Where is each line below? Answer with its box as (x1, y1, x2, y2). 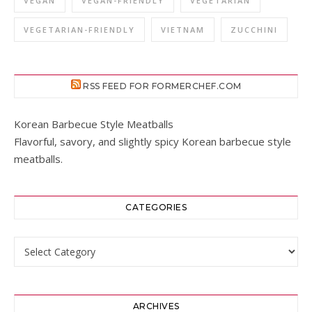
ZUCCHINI (231, 24, 278, 36)
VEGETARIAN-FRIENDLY (24, 24, 135, 36)
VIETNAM (161, 24, 205, 36)
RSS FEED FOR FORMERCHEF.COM (83, 81, 242, 92)
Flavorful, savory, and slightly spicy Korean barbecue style (14, 134, 291, 149)
